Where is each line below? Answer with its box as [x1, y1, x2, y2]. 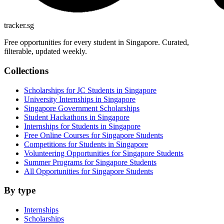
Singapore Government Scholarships [24, 103, 139, 112]
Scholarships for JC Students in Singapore [24, 85, 156, 94]
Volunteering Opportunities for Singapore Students [24, 148, 183, 157]
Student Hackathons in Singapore [24, 112, 129, 121]
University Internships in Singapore [24, 94, 135, 103]
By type [4, 185, 35, 196]
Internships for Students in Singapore [24, 121, 140, 130]
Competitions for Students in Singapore [24, 139, 148, 148]
